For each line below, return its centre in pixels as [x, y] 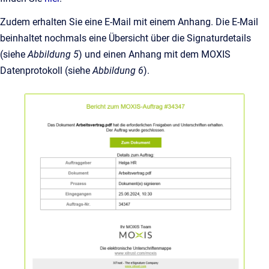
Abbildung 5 [53, 55]
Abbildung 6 [118, 71]
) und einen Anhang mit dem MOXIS [155, 55]
